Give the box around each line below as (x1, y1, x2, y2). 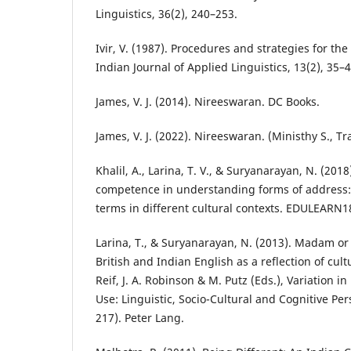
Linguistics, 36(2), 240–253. (96, 5, 237, 21)
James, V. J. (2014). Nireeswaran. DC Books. (96, 93, 320, 109)
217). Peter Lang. (96, 309, 184, 325)
